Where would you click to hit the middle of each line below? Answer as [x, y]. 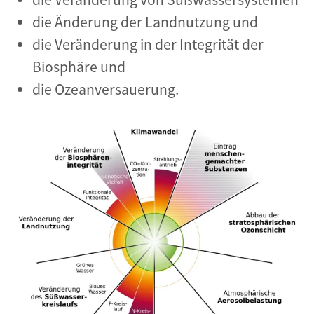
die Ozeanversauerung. [105, 89]
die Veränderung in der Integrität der [148, 45]
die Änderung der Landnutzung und [145, 22]
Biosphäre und [79, 67]
